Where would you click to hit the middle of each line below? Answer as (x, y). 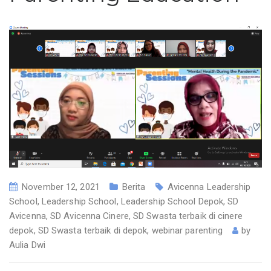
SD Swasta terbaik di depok (93, 231)
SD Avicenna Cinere (90, 216)
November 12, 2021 (61, 187)
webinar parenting (187, 231)
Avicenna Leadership (209, 187)
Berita (134, 187)
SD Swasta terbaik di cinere (188, 216)
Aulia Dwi (27, 245)
